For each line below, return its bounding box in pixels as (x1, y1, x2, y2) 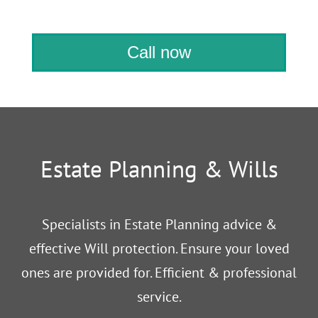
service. (136, 287, 182, 306)
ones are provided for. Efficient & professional (21, 263, 297, 282)
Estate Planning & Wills (40, 154, 278, 184)
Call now (126, 43, 191, 62)
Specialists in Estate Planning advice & (41, 215, 277, 234)
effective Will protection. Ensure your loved (28, 239, 290, 258)
